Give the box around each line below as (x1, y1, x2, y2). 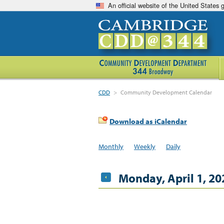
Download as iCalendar (109, 116, 187, 126)
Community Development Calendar (120, 88, 212, 96)
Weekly (133, 141, 155, 151)
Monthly (98, 141, 123, 151)
